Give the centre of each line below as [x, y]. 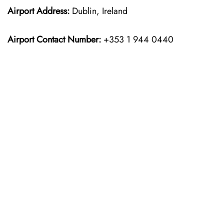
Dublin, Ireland [98, 11]
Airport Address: [38, 11]
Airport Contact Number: [54, 39]
